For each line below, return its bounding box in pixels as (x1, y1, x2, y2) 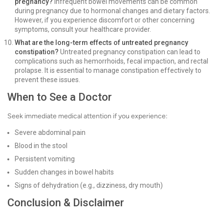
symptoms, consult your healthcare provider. (15, 25, 151, 34)
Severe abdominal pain (15, 129, 86, 137)
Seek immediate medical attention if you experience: (7, 112, 168, 121)
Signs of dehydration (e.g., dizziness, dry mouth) (15, 181, 163, 190)
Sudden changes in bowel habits (15, 168, 114, 176)
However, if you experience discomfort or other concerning (15, 16, 195, 24)
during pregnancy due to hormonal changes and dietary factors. (15, 7, 210, 15)
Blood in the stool (15, 142, 67, 150)
